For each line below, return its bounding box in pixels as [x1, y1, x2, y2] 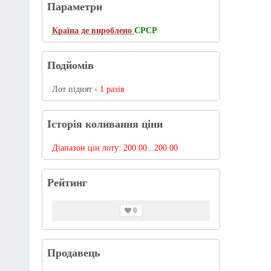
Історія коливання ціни [47, 118, 163, 130]
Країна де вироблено [51, 26, 134, 35]
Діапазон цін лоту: [51, 143, 123, 152]
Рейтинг [47, 177, 87, 189]
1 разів [99, 85, 125, 94]
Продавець [47, 247, 100, 259]
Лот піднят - [51, 85, 100, 94]
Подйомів [47, 59, 94, 71]
